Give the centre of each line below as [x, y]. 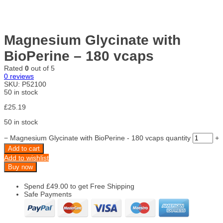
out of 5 [42, 68]
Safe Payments [48, 194]
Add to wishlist [26, 158]
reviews [21, 76]
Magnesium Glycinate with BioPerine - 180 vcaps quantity [100, 138]
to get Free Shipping [101, 186]
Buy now [20, 167]
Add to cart [24, 149]
